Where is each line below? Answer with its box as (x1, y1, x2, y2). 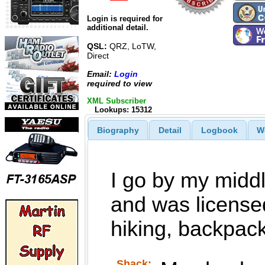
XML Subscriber (87, 96, 146, 105)
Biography (96, 125, 139, 135)
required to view (87, 78, 152, 88)
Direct (87, 51, 109, 61)
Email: (87, 69, 114, 79)
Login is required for (87, 14, 163, 24)
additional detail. (87, 23, 148, 33)
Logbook (201, 125, 238, 135)
